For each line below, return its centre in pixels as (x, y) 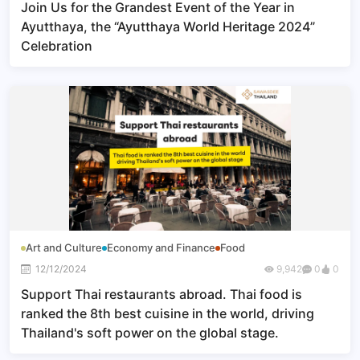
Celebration (57, 46)
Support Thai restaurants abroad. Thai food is (162, 294)
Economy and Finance (161, 247)
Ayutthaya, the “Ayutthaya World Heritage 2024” (168, 27)
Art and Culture (64, 247)
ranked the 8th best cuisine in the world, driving (168, 313)
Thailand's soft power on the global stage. (150, 333)
